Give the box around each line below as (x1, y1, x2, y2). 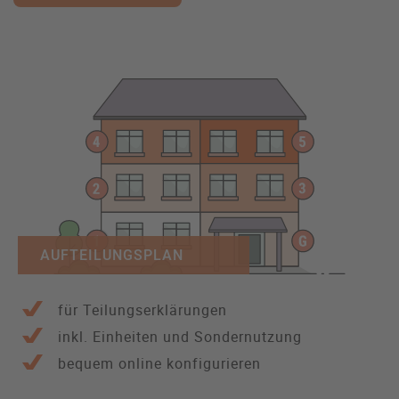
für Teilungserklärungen (58, 300, 227, 321)
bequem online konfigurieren (58, 354, 261, 374)
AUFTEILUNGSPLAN (40, 247, 183, 265)
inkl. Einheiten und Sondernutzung (58, 327, 302, 347)
